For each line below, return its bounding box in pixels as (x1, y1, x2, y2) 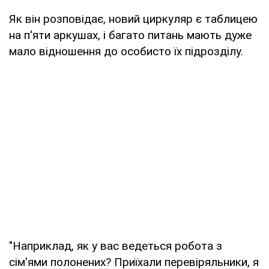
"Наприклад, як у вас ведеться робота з (9, 238, 222, 253)
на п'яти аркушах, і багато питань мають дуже (9, 28, 252, 42)
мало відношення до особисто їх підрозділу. (9, 44, 243, 58)
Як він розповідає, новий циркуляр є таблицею (9, 11, 258, 26)
